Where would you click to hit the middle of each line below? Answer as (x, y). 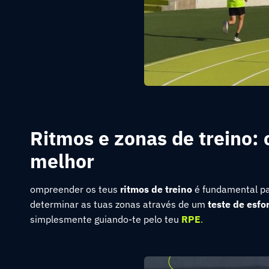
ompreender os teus (75, 189)
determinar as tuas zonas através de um (119, 204)
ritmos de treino (156, 189)
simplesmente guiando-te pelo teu (106, 219)
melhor (62, 161)
